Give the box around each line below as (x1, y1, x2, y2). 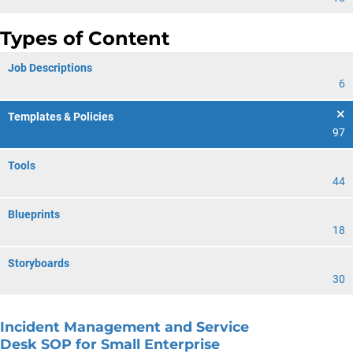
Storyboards (8, 257, 69, 269)
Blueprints (8, 208, 60, 221)
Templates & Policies (8, 110, 113, 123)
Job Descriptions (8, 61, 92, 74)
